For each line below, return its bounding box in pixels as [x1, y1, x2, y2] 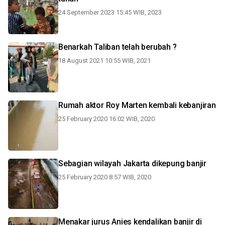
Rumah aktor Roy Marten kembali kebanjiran [58, 100, 216, 110]
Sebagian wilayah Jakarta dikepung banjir [58, 159, 206, 168]
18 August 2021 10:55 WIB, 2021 [58, 57, 151, 64]
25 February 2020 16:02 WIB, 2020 [58, 115, 155, 123]
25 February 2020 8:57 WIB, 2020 [58, 173, 151, 181]
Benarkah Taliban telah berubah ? [58, 42, 177, 52]
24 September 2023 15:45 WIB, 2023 [58, 9, 162, 16]
